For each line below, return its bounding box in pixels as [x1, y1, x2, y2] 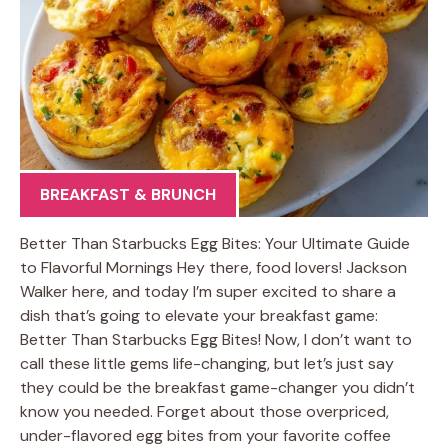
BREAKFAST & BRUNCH [40, 184, 216, 205]
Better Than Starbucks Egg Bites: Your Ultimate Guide [20, 233, 410, 254]
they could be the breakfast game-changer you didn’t [20, 377, 415, 398]
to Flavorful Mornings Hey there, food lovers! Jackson [20, 257, 407, 278]
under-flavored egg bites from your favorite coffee [20, 425, 391, 446]
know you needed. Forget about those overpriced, [20, 401, 389, 422]
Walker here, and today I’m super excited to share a [20, 281, 396, 302]
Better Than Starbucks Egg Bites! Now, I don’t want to [20, 329, 412, 350]
